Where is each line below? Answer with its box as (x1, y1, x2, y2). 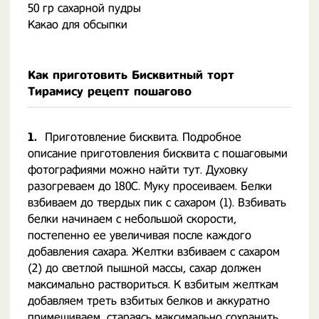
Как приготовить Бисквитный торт (28, 68, 234, 82)
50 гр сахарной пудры (28, 1, 141, 15)
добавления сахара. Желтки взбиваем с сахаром (28, 245, 280, 258)
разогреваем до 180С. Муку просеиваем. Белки (28, 179, 272, 193)
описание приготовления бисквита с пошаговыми (28, 147, 288, 160)
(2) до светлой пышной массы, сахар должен (28, 261, 261, 275)
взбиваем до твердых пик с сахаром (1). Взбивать (28, 196, 286, 209)
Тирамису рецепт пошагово (28, 85, 192, 98)
